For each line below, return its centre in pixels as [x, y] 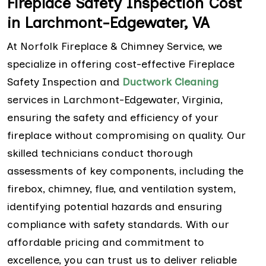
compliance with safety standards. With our [118, 225]
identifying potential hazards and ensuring [115, 207]
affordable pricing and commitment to [106, 243]
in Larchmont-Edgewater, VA [108, 23]
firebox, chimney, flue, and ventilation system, [121, 189]
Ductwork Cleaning [170, 82]
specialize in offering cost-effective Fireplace [121, 64]
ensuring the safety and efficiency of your [113, 118]
